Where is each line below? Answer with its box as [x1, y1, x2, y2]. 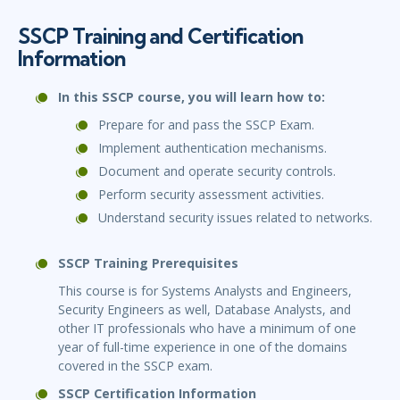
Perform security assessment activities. [98, 186, 324, 204]
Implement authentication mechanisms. [98, 139, 327, 157]
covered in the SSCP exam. [58, 357, 216, 375]
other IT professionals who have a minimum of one [58, 320, 356, 337]
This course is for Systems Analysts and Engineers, [58, 282, 352, 300]
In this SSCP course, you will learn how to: [58, 88, 325, 106]
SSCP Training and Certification [18, 23, 304, 50]
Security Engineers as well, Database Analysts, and [58, 301, 351, 319]
